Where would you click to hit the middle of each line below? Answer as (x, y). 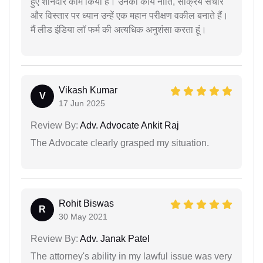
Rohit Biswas (86, 203)
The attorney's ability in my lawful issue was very (131, 256)
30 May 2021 (83, 216)
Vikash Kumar (88, 90)
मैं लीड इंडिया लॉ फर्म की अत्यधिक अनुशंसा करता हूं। (119, 29)
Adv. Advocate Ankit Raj (129, 125)
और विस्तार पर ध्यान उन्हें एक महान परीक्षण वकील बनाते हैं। (129, 15)
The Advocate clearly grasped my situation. (120, 143)
